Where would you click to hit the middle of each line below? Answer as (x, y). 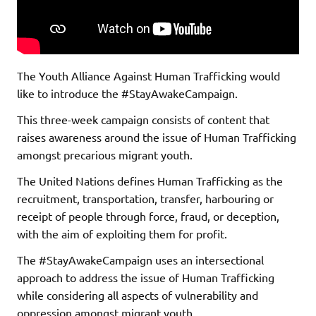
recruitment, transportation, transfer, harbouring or (145, 198)
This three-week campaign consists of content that (143, 119)
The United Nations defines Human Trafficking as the (150, 180)
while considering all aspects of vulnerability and (138, 294)
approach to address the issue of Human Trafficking (146, 277)
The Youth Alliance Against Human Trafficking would (148, 75)
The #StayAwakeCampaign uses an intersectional (140, 259)
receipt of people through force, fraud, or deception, (148, 215)
